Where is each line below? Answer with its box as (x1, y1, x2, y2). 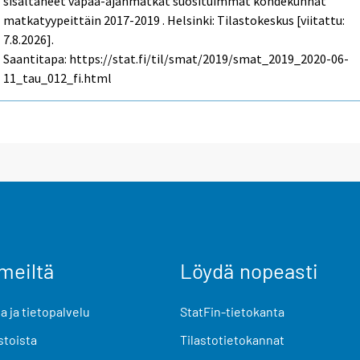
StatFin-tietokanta (180, 303, 284, 319)
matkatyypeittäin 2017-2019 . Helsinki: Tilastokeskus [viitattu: (3, 12, 346, 29)
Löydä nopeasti (180, 257, 318, 283)
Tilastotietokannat (180, 331, 284, 347)
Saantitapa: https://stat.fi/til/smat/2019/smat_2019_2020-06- (3, 51, 350, 67)
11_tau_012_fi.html (3, 70, 112, 87)
